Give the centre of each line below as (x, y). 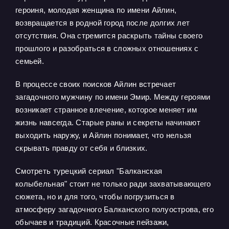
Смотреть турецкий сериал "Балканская (89, 171)
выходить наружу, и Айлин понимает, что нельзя (104, 135)
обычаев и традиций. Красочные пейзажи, (92, 222)
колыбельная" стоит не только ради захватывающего (113, 184)
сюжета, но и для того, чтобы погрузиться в (95, 197)
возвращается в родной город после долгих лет (103, 23)
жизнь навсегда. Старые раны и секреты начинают (108, 122)
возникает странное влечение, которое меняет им (106, 110)
